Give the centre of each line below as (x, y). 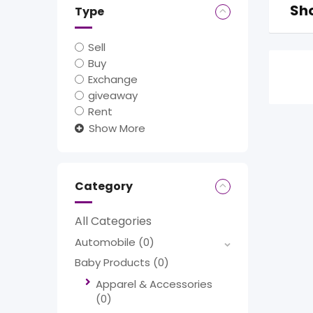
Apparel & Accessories (154, 284)
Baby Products (114, 263)
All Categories (113, 221)
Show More (117, 129)
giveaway (113, 95)
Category (104, 187)
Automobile (107, 242)
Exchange (113, 79)
